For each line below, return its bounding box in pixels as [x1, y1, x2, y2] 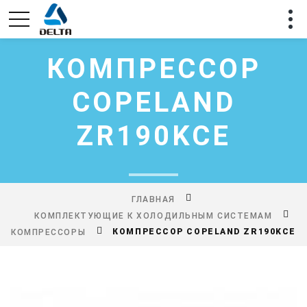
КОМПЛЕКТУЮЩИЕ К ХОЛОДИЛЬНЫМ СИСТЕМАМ [34, 210, 273, 221]
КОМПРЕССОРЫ [11, 227, 86, 237]
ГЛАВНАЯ [132, 194, 175, 204]
